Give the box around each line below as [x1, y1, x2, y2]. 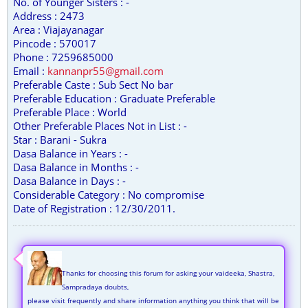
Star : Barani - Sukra [13, 133, 107, 146]
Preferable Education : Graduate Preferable [13, 91, 215, 105]
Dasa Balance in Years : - [13, 146, 128, 160]
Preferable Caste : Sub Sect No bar [13, 78, 173, 91]
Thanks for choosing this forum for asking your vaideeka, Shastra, [62, 268, 274, 278]
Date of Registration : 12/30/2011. [13, 201, 175, 215]
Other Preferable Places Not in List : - [13, 119, 187, 133]
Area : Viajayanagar [13, 23, 104, 36]
